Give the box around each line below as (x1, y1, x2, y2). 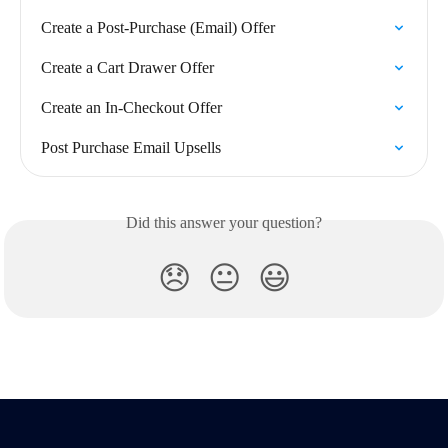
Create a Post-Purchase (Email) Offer (41, 19, 275, 37)
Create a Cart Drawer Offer (41, 59, 214, 77)
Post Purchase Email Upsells (41, 139, 221, 157)
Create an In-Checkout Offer (41, 99, 222, 117)
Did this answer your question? (126, 214, 322, 232)
